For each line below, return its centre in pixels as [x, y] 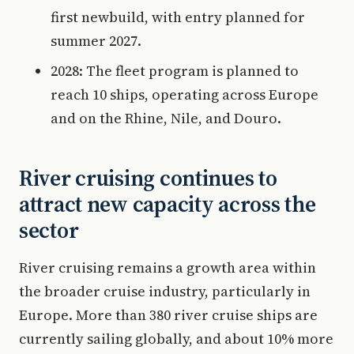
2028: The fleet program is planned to [175, 71]
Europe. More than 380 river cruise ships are [168, 315]
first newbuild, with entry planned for [178, 17]
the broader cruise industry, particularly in [165, 291]
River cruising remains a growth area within [168, 267]
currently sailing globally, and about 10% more [176, 339]
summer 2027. [96, 41]
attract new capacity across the [168, 204]
